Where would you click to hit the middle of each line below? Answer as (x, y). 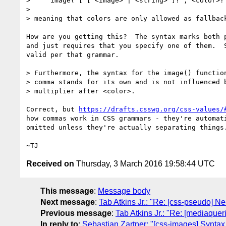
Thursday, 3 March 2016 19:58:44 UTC (145, 163)
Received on (50, 163)
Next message (68, 202)
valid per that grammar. (73, 54)
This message (67, 191)
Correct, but (52, 109)
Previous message (76, 213)
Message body (124, 191)
